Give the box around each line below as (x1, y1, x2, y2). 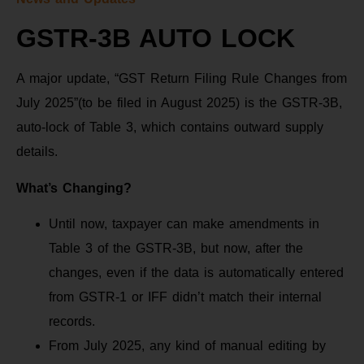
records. (49, 314, 95, 329)
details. (16, 145, 58, 159)
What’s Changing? (16, 180, 132, 195)
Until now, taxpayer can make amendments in (49, 217, 319, 232)
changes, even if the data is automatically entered (49, 266, 344, 280)
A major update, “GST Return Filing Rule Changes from (16, 71, 347, 86)
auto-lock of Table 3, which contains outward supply (16, 120, 323, 135)
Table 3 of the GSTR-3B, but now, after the (49, 241, 303, 256)
